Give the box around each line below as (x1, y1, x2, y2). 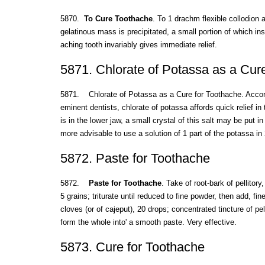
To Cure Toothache (83, 14, 153, 24)
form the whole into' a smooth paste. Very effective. (60, 217, 237, 227)
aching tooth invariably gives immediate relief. (60, 40, 217, 50)
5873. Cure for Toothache (60, 239, 205, 254)
